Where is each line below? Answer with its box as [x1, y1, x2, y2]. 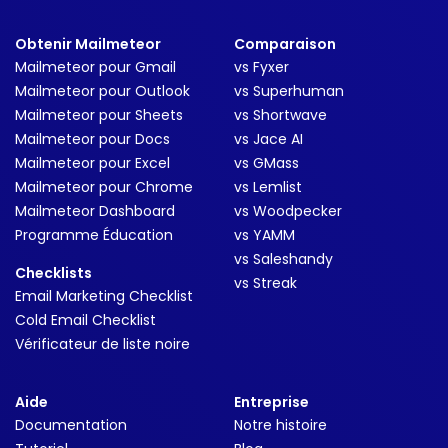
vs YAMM [234, 225, 295, 245]
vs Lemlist [234, 177, 302, 197]
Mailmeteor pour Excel [15, 153, 170, 173]
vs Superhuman [234, 81, 344, 101]
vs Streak [234, 273, 297, 293]
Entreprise [234, 392, 309, 412]
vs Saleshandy [234, 249, 333, 269]
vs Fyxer [234, 57, 289, 77]
